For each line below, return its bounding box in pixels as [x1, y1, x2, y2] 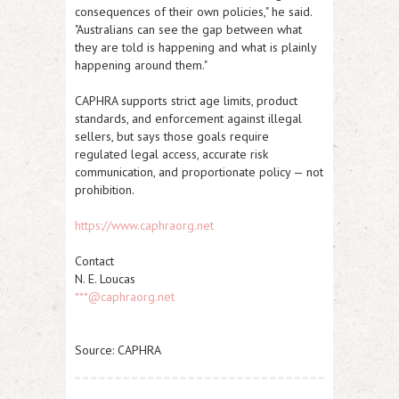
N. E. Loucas [75, 271, 135, 287]
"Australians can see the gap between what [75, 21, 302, 37]
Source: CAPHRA [75, 342, 161, 358]
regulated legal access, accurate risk [75, 146, 268, 162]
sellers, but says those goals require [75, 128, 269, 144]
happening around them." [75, 57, 208, 73]
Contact [75, 253, 114, 269]
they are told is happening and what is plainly [75, 39, 316, 55]
